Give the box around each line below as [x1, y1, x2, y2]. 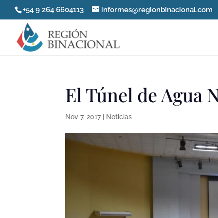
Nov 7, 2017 [65, 113, 101, 121]
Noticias [106, 113, 132, 121]
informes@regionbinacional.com [101, 5, 213, 15]
